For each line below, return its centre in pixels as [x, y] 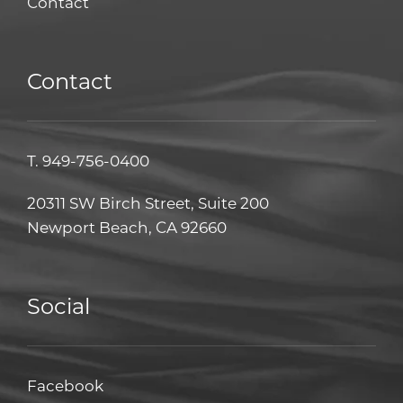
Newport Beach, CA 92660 [127, 226]
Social [58, 305]
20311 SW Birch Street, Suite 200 [148, 202]
